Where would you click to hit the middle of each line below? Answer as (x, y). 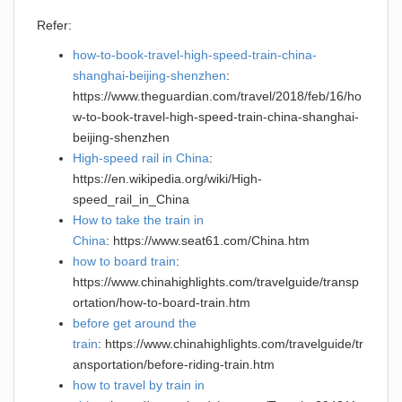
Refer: (54, 25)
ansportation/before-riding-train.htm (174, 364)
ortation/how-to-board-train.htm (162, 302)
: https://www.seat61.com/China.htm (208, 240)
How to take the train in (138, 219)
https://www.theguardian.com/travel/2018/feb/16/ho (217, 96)
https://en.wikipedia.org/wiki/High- (167, 178)
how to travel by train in (139, 385)
